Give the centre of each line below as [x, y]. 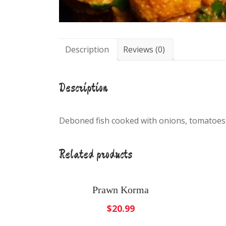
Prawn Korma [121, 190]
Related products [96, 154]
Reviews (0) [144, 50]
